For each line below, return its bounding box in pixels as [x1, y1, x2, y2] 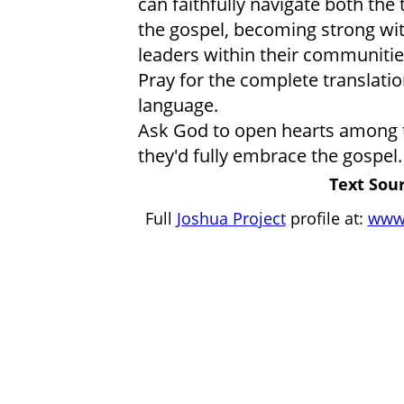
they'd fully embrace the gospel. [137, 142, 402, 168]
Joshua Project [176, 206, 286, 229]
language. [137, 91, 218, 117]
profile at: [285, 206, 368, 229]
